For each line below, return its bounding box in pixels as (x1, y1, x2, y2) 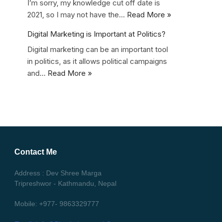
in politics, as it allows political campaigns (27, 56, 167, 66)
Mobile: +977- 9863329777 (14, 200, 99, 208)
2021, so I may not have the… (27, 9, 127, 19)
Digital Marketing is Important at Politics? (27, 29, 166, 39)
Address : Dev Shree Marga (14, 169, 102, 177)
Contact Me (14, 148, 57, 156)
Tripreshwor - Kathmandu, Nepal (14, 179, 116, 187)
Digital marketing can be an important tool (27, 45, 168, 54)
